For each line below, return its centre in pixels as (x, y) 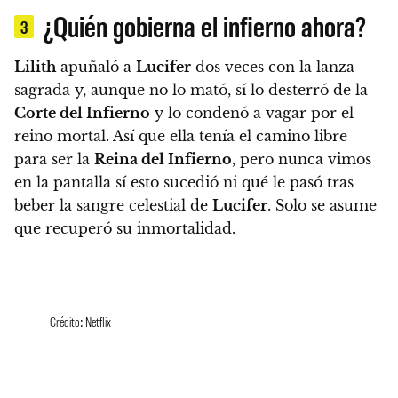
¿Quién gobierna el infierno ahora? (205, 26)
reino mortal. (64, 136)
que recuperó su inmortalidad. (125, 229)
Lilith (35, 67)
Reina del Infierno (163, 159)
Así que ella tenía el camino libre (230, 136)
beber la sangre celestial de (113, 206)
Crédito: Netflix (80, 322)
